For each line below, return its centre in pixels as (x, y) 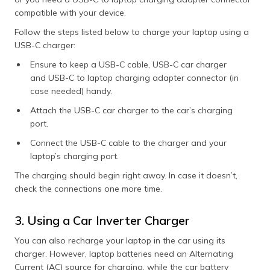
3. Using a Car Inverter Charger (102, 220)
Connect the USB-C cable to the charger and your (128, 143)
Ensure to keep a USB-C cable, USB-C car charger (128, 64)
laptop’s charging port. (76, 156)
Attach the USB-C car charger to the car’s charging (131, 110)
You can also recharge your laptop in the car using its (120, 240)
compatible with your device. (71, 12)
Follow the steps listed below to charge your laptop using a (132, 32)
